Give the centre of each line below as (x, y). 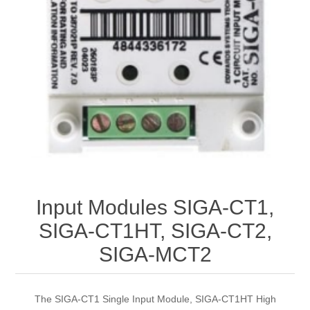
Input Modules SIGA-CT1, (155, 208)
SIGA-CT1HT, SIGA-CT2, (155, 231)
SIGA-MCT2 (155, 255)
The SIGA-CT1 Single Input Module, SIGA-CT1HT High (155, 299)
